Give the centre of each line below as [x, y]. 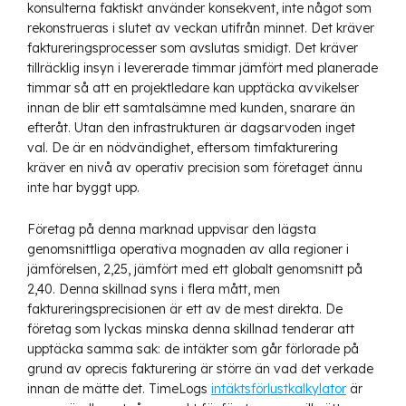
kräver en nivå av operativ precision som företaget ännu [195, 167]
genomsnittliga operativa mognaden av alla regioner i [188, 249]
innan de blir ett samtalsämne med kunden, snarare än [191, 107]
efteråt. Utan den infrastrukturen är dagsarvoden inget [191, 127]
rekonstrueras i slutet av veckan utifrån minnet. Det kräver [201, 28]
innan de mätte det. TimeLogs [119, 388]
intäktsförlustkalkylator [279, 388]
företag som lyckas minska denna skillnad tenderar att [191, 329]
